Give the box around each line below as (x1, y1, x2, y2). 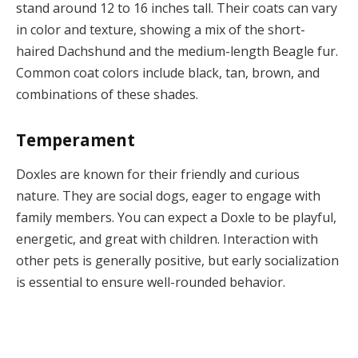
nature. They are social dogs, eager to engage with (16, 186, 320, 205)
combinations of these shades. (16, 85, 198, 103)
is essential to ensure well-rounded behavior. (16, 272, 285, 291)
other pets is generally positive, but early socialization (16, 251, 339, 269)
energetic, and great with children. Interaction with (16, 229, 318, 248)
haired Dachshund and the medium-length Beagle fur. (16, 42, 338, 60)
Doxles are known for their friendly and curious (16, 165, 300, 183)
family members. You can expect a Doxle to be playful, (16, 208, 336, 226)
